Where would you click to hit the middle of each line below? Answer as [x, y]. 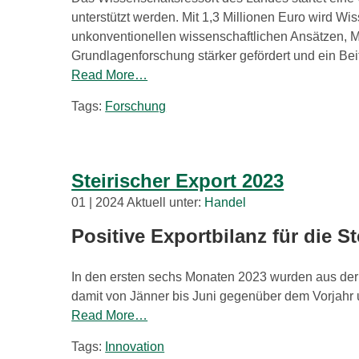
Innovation [135, 347]
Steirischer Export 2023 [178, 181]
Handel [226, 203]
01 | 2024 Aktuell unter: [138, 203]
